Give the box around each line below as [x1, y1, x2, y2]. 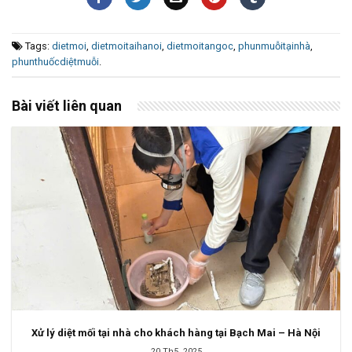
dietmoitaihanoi [91, 40, 162, 53]
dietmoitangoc [167, 40, 233, 53]
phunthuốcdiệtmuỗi [12, 56, 99, 68]
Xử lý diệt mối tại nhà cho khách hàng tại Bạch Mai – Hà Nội [31, 327, 321, 339]
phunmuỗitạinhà [238, 40, 310, 53]
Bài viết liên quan [12, 97, 122, 115]
